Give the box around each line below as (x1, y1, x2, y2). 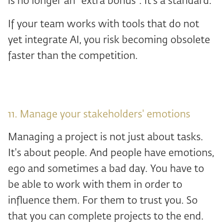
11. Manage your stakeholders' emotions (8, 110, 190, 119)
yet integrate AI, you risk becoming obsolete (8, 35, 210, 45)
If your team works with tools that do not (8, 19, 199, 29)
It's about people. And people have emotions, (8, 148, 214, 158)
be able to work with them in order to (8, 180, 182, 190)
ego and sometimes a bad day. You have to (8, 164, 204, 174)
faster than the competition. (8, 51, 138, 61)
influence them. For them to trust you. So (8, 196, 198, 206)
